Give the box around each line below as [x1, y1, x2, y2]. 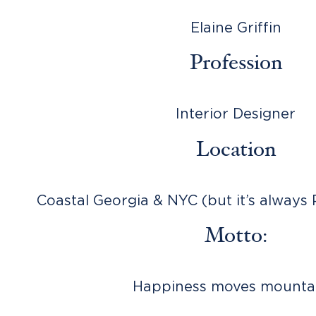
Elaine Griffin [190, 19, 281, 35]
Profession [189, 54, 282, 75]
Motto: [204, 226, 267, 248]
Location [195, 140, 276, 162]
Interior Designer [176, 106, 296, 121]
